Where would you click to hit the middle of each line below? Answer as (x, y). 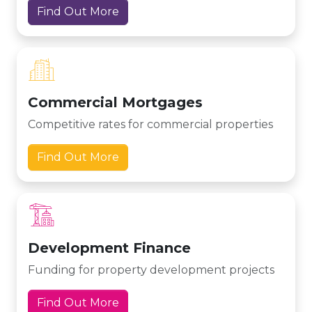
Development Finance (109, 248)
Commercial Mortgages (115, 102)
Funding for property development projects (151, 270)
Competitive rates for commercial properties (150, 124)
